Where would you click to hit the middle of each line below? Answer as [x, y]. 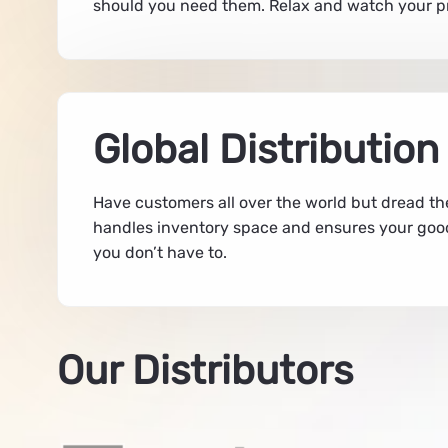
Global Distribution [266, 149]
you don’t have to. [160, 252]
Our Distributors [205, 370]
